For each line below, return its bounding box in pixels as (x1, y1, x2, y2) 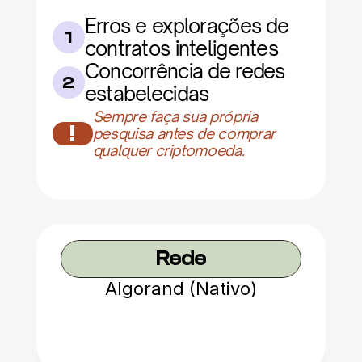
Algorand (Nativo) (104, 278, 257, 299)
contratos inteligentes (84, 36, 278, 61)
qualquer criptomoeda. (92, 141, 245, 159)
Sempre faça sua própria (92, 107, 258, 125)
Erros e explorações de (84, 14, 288, 38)
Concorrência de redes (84, 59, 285, 83)
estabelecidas (84, 82, 209, 106)
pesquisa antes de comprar (92, 124, 276, 142)
